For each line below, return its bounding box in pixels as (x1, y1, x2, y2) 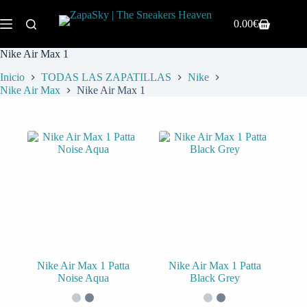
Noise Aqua (57, 271, 109, 284)
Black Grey (189, 271, 240, 284)
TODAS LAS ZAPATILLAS (41, 71, 171, 84)
